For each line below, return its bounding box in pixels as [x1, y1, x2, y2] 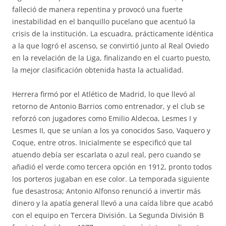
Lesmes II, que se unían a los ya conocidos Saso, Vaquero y [12, 126, 210, 135]
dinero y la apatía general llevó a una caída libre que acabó [12, 198, 213, 208]
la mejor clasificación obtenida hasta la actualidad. [12, 65, 184, 75]
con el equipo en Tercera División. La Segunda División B [12, 210, 204, 220]
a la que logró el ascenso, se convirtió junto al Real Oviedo [12, 41, 209, 50]
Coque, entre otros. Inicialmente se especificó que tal [12, 138, 192, 147]
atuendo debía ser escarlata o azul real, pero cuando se [12, 150, 201, 159]
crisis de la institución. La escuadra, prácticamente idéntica [12, 29, 213, 38]
